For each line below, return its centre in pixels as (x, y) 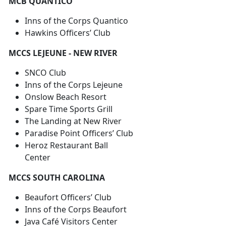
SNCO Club (99, 73)
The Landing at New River (73, 121)
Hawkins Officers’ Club (70, 33)
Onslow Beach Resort (66, 97)
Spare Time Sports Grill (69, 109)
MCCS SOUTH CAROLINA (57, 178)
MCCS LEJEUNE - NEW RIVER (63, 53)
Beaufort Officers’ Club (68, 197)
